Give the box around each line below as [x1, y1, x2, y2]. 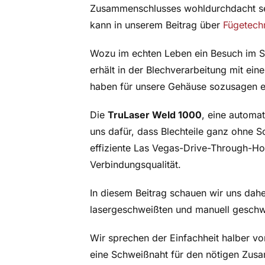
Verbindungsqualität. [89, 159, 181, 171]
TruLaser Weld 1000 [107, 109, 202, 121]
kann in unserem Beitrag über [89, 19, 223, 31]
